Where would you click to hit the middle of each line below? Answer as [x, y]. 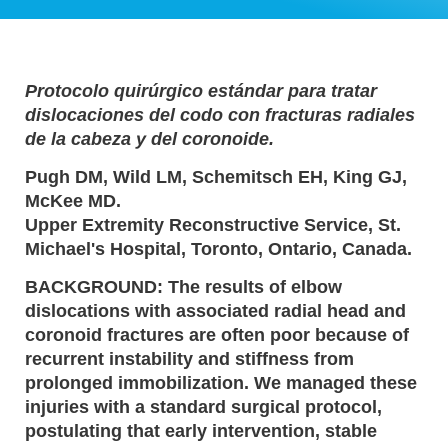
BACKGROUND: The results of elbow [183, 286]
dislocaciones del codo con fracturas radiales [220, 114]
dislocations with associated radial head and [215, 310]
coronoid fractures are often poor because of [217, 334]
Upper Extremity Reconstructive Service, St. [213, 224]
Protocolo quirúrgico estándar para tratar [201, 90]
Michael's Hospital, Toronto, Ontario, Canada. [218, 248]
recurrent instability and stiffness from [189, 358]
